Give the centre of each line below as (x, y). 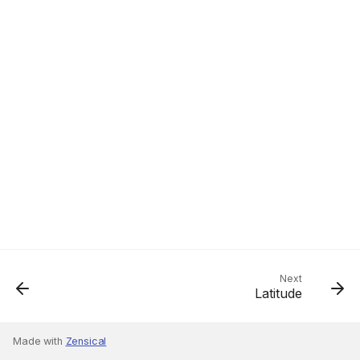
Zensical (86, 341)
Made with (39, 341)
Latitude (278, 293)
